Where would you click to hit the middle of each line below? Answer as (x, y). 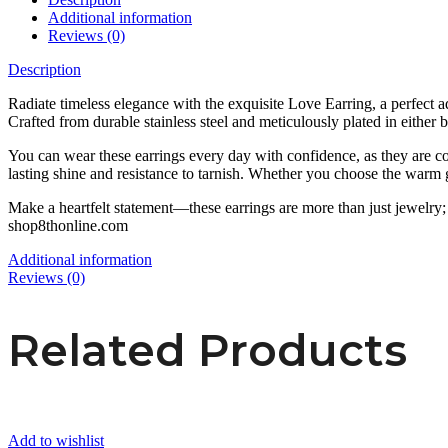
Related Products (207, 350)
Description (44, 69)
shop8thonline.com (68, 225)
